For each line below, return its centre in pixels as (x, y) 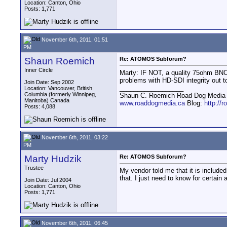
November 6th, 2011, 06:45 (74, 223)
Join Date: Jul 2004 (48, 180)
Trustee (34, 168)
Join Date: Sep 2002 (49, 82)
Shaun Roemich (60, 61)
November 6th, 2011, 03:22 (74, 137)
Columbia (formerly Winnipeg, (60, 94)
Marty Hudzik (53, 159)
